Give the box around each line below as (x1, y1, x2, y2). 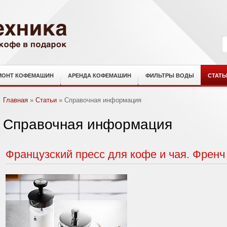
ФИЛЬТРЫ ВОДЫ (145, 72, 194, 79)
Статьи (35, 96, 57, 104)
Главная (3, 96, 28, 104)
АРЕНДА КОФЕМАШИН (68, 72, 131, 79)
